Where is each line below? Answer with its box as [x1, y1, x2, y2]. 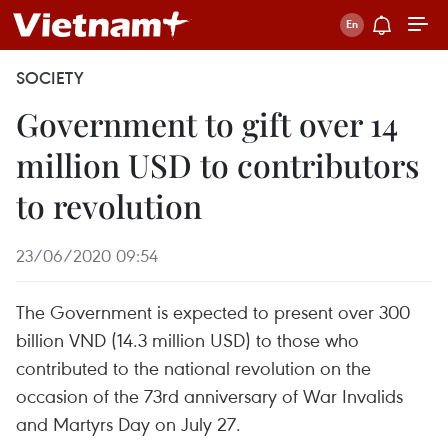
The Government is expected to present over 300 [16, 299, 410, 324]
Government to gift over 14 [16, 102, 398, 145]
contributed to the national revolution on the [16, 355, 371, 380]
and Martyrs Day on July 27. [16, 411, 241, 436]
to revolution [16, 184, 202, 227]
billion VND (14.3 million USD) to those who [16, 327, 359, 352]
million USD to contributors [16, 143, 419, 186]
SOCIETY [16, 67, 84, 89]
